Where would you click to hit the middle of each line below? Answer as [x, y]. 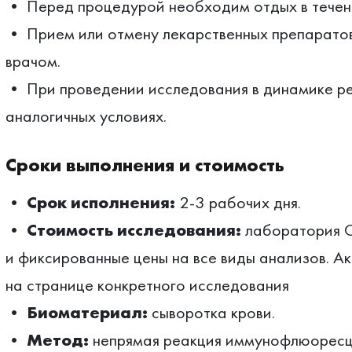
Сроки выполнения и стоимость [145, 165]
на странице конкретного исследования [147, 285]
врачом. [33, 61]
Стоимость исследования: [134, 230]
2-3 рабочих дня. [238, 202]
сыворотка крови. [211, 312]
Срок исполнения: [101, 202]
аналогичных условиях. [86, 116]
